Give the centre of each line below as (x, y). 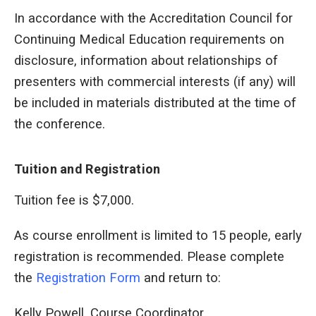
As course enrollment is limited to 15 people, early (158, 236)
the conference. (60, 124)
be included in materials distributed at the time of (155, 103)
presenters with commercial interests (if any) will (155, 82)
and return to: (181, 278)
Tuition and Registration (87, 169)
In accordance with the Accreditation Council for (153, 19)
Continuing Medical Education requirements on (149, 40)
